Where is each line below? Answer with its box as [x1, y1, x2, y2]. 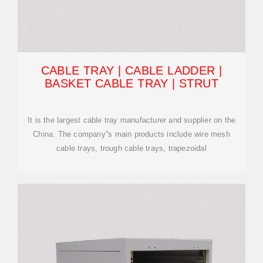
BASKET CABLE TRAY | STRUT [45, 77, 218, 90]
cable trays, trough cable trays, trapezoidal [56, 144, 207, 153]
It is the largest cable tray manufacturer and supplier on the [27, 116, 236, 124]
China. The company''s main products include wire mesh [33, 130, 230, 139]
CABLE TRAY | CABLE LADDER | [41, 64, 222, 77]
